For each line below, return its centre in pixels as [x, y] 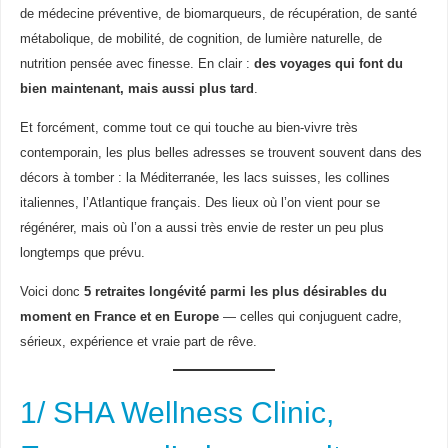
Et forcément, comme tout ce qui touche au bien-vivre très [188, 128]
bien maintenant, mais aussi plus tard [136, 89]
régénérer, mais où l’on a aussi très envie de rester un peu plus [201, 228]
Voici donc [51, 292]
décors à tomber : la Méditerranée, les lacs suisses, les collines [204, 178]
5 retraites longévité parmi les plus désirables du [235, 292]
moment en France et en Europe [119, 317]
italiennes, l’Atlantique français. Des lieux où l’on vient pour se [199, 203]
